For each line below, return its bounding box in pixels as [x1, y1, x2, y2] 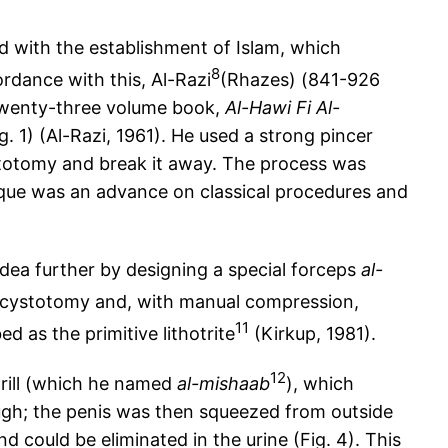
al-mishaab [177, 373, 270, 395]
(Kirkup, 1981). [249, 323, 376, 345]
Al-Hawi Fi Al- [225, 97, 340, 119]
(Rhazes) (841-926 [220, 69, 380, 91]
